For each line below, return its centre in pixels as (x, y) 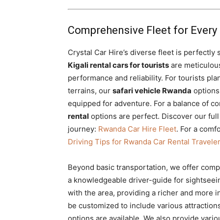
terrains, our (90, 91)
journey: (83, 129)
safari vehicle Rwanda (152, 91)
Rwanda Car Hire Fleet (137, 129)
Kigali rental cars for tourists (118, 65)
